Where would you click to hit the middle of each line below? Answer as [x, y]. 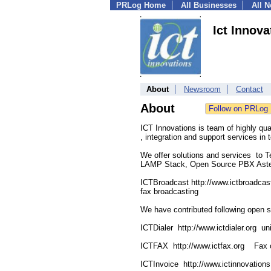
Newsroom [202, 89]
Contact [250, 89]
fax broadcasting [169, 191]
